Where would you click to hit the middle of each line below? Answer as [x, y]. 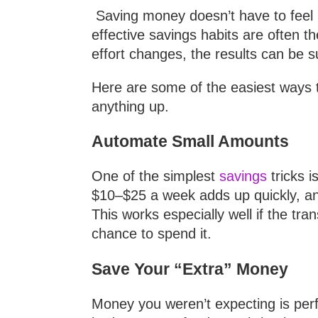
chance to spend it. [152, 234]
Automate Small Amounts [190, 142]
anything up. [130, 106]
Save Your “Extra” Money [190, 269]
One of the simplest [155, 176]
